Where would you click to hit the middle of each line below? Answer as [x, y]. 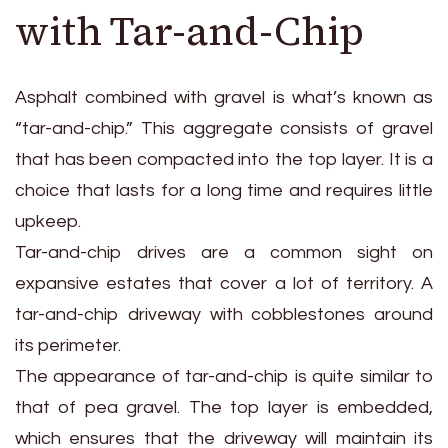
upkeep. [48, 221]
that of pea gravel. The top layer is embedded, [224, 407]
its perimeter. [68, 345]
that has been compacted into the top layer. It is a [224, 159]
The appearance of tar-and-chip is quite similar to [224, 376]
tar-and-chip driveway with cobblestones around [224, 314]
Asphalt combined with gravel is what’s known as [224, 97]
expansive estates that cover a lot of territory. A [224, 283]
